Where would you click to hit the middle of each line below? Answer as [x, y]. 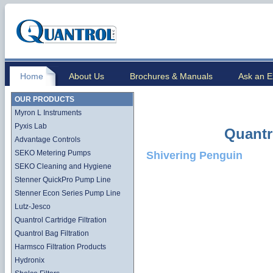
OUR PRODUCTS [44, 99]
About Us [87, 76]
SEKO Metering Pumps [53, 153]
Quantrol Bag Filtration [52, 233]
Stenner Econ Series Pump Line [68, 193]
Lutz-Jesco [33, 207]
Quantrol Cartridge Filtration [61, 220]
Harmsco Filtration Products [60, 247]
